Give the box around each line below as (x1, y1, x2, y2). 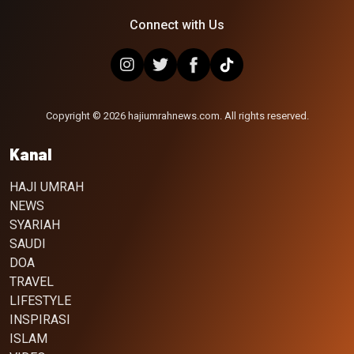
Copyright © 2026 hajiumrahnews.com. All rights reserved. (45, 110, 309, 122)
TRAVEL (9, 274, 54, 290)
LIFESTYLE (9, 293, 71, 309)
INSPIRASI (9, 312, 70, 328)
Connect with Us (130, 17, 224, 33)
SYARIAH (9, 217, 60, 233)
